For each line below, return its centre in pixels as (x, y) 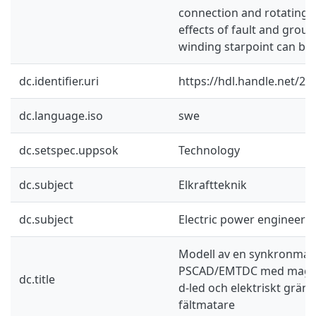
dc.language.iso (61, 115)
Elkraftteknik (213, 184)
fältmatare (207, 304)
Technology (209, 150)
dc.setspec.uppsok (69, 150)
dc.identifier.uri (59, 81)
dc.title (37, 279)
